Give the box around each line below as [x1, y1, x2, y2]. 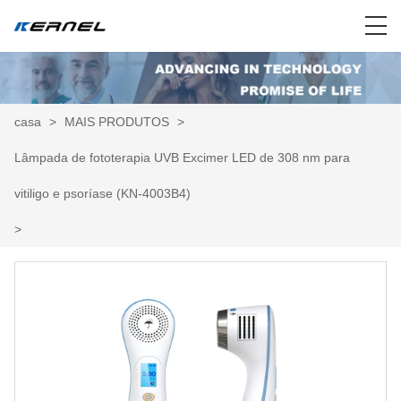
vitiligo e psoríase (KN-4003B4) [14, 186, 191, 201]
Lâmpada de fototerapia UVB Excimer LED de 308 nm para [14, 150, 350, 166]
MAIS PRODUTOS [64, 115, 169, 130]
